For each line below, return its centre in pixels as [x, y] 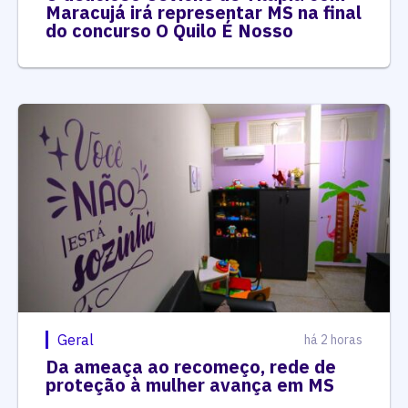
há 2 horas [333, 340]
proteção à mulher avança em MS [190, 385]
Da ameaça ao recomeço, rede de [191, 367]
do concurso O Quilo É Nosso [169, 30]
